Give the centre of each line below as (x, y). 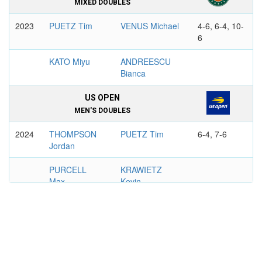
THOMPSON (73, 134)
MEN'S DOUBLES (102, 111)
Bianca (133, 73)
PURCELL (68, 170)
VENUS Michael (149, 26)
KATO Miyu (69, 61)
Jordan (62, 146)
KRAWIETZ (141, 170)
